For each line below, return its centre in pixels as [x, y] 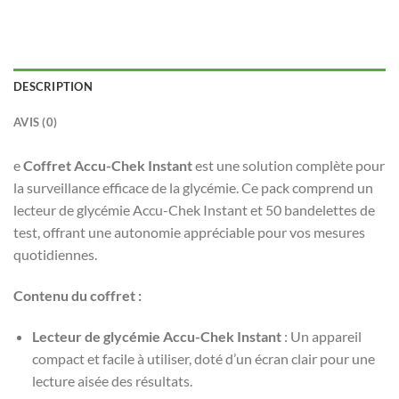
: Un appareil [321, 337]
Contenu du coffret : [77, 296]
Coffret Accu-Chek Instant [108, 166]
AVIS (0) [36, 122]
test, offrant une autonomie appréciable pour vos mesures [189, 232]
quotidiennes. [55, 255]
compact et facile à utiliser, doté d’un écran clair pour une [203, 359]
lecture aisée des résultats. [112, 381]
